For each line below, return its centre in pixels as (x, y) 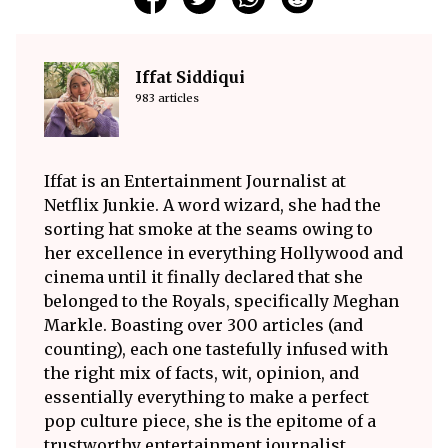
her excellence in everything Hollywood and (223, 252)
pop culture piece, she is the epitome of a (210, 420)
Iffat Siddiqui (190, 76)
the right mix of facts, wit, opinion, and (201, 372)
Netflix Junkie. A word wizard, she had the (212, 204)
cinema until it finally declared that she (203, 276)
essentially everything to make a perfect (206, 396)
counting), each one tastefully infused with (216, 348)
